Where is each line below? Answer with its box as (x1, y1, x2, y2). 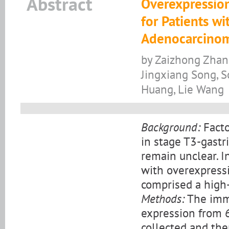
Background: (141, 120, 200, 134)
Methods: (141, 191, 185, 206)
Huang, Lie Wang (141, 82, 224, 97)
